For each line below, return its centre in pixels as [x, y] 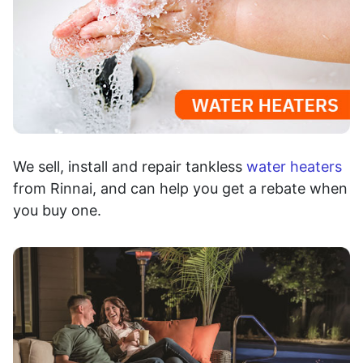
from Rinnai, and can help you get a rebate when [180, 189]
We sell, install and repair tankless [130, 167]
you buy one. [57, 211]
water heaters [294, 167]
